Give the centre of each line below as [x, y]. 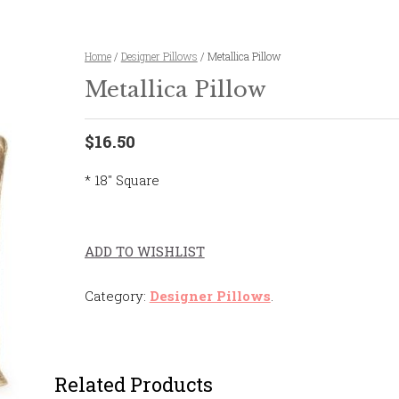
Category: [117, 296]
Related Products [133, 384]
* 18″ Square [122, 180]
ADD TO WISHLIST [144, 251]
